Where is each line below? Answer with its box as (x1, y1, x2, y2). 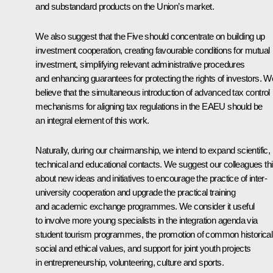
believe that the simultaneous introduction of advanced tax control (35, 87, 270, 97)
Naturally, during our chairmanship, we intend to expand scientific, (35, 144, 271, 155)
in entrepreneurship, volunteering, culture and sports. (35, 257, 224, 268)
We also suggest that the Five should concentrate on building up (35, 30, 265, 41)
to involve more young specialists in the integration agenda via (35, 214, 258, 225)
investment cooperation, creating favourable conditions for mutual (35, 44, 270, 55)
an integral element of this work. (35, 115, 149, 126)
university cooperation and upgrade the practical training (35, 186, 236, 197)
